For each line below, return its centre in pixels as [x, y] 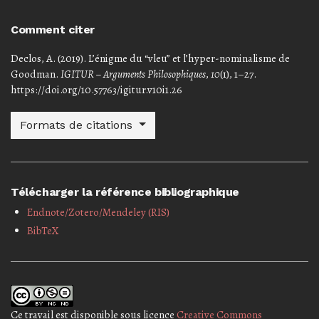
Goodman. [36, 74]
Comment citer [53, 29]
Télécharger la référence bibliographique [125, 192]
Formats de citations [78, 125]
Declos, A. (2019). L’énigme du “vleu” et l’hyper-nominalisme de [150, 58]
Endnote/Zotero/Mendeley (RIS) [98, 212]
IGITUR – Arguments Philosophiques [133, 74]
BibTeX [43, 230]
